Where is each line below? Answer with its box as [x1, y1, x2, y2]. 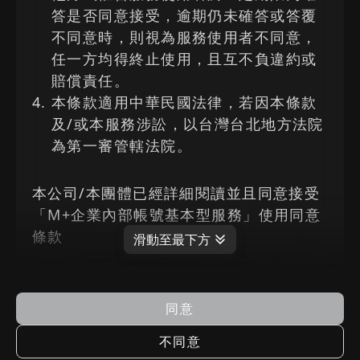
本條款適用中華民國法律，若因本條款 [51, 92, 317, 112]
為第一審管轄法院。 [51, 136, 192, 155]
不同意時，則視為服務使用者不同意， [51, 27, 317, 47]
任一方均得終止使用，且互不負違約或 [51, 49, 317, 68]
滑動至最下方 [133, 231, 211, 248]
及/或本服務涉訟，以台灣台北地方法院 [51, 114, 324, 133]
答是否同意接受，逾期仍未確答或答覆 [51, 6, 317, 25]
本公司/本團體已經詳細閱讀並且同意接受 [32, 183, 321, 202]
